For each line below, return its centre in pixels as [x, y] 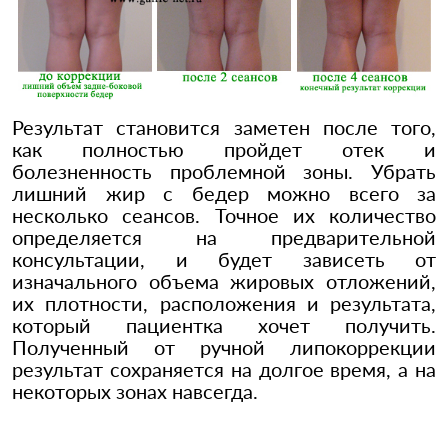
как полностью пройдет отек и [224, 149]
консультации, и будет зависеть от [224, 259]
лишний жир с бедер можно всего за [224, 193]
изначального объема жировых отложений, [224, 281]
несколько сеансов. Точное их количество [224, 215]
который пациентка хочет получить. [224, 325]
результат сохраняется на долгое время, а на [224, 369]
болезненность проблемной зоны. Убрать [224, 171]
